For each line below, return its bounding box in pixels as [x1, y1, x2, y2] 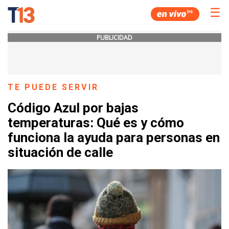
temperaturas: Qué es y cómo [8, 115, 184, 131]
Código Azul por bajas [8, 100, 139, 116]
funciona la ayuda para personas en [8, 130, 220, 146]
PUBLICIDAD [97, 33, 132, 42]
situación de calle [8, 145, 113, 161]
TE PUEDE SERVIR [8, 82, 99, 92]
